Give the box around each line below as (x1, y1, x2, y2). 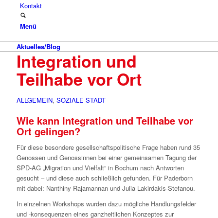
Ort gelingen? (16, 124, 80, 138)
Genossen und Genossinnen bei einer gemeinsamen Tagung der (16, 153, 197, 163)
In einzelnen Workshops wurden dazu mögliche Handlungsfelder (16, 199, 196, 209)
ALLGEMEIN (16, 95, 53, 105)
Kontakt (19, 1, 42, 10)
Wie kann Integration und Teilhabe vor (16, 113, 193, 127)
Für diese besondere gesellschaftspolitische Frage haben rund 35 (16, 143, 200, 152)
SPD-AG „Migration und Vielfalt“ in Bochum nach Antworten (16, 163, 184, 173)
